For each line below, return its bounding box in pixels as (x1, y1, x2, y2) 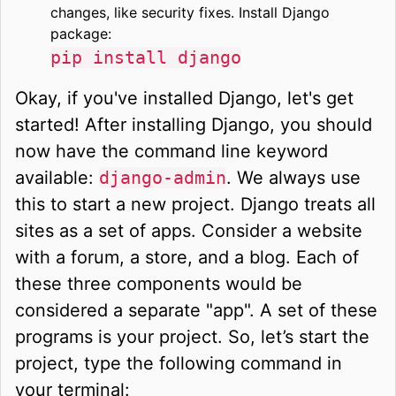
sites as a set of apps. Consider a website (15, 219, 362, 241)
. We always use (226, 166, 361, 188)
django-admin (99, 166, 226, 188)
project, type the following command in (15, 352, 342, 374)
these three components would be (15, 272, 302, 294)
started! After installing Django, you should (15, 113, 372, 135)
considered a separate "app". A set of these (15, 299, 377, 321)
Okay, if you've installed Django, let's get (15, 87, 354, 109)
